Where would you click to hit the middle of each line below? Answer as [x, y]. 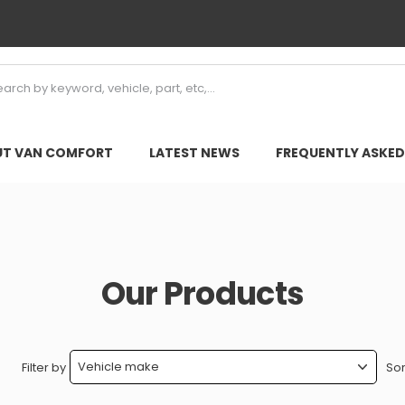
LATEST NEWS [194, 153]
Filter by [44, 367]
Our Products [202, 293]
